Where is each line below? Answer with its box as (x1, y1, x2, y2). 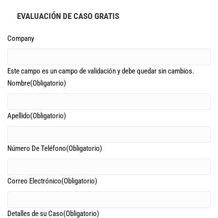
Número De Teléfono (7, 144, 66, 153)
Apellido (7, 111, 30, 120)
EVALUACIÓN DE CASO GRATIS (17, 11, 119, 21)
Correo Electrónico (7, 177, 61, 185)
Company (7, 34, 34, 43)
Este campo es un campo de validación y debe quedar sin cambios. (7, 67, 194, 75)
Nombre (7, 79, 30, 88)
